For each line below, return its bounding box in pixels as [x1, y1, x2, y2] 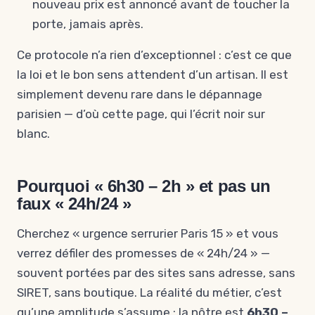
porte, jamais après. [32, 17, 143, 31]
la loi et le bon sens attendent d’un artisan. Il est [17, 67, 288, 82]
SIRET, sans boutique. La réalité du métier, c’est [17, 285, 282, 300]
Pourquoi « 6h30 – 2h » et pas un [17, 176, 271, 195]
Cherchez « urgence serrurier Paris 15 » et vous [17, 226, 278, 240]
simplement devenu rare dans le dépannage [17, 87, 262, 101]
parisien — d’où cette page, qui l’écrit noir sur [17, 107, 265, 121]
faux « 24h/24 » [17, 194, 131, 213]
